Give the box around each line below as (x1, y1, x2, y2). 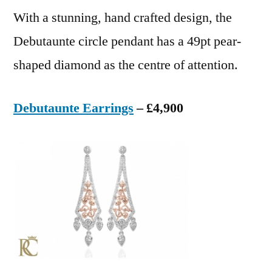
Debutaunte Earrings (13, 100, 134, 117)
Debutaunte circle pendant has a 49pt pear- (13, 33, 241, 50)
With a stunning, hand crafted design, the (13, 9, 232, 26)
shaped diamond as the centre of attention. (13, 56, 238, 73)
